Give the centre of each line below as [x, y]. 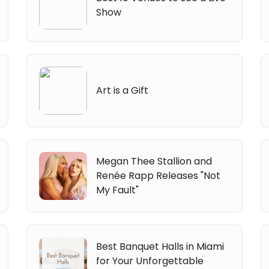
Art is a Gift [122, 90]
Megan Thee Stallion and [154, 161]
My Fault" [118, 190]
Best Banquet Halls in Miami [160, 246]
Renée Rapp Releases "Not [159, 175]
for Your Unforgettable [150, 261]
